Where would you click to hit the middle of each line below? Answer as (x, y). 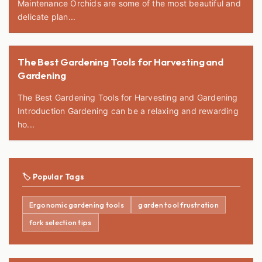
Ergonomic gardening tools (76, 205)
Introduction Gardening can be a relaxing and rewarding (43, 111)
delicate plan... (47, 16)
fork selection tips (60, 223)
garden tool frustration (178, 205)
